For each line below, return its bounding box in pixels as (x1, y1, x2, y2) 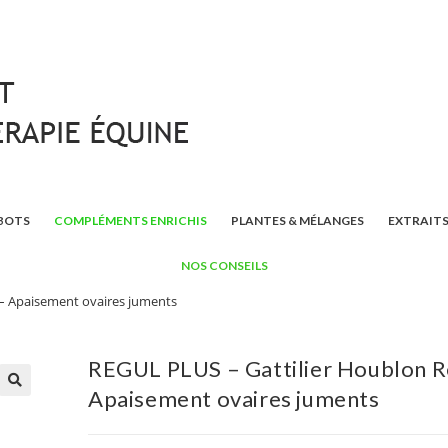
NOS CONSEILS (180, 258, 268, 273)
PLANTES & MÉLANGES (230, 213, 364, 228)
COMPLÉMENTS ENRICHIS (53, 213, 207, 228)
